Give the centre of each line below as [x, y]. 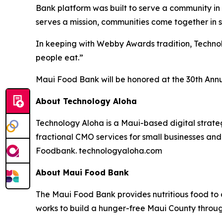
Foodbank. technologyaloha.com [99, 150]
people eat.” [59, 57]
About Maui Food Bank [82, 172]
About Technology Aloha [86, 101]
